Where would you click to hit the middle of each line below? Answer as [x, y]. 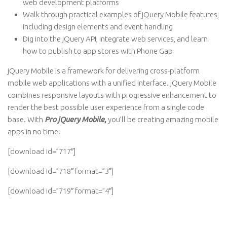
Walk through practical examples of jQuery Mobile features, [121, 14]
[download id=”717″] [42, 151]
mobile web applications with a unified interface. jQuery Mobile [112, 83]
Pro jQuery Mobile [74, 119]
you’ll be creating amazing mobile [162, 119]
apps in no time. [34, 131]
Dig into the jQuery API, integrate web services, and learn [115, 39]
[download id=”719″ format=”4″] [61, 191]
